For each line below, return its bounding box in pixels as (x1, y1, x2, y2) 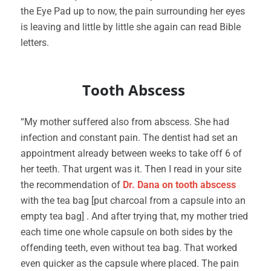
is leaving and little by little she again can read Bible (21, 21, 241, 33)
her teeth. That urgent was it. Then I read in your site (21, 163, 241, 175)
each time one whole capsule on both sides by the (21, 226, 232, 238)
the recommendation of (21, 179, 123, 191)
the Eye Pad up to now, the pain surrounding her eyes (21, 5, 245, 17)
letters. (21, 37, 49, 48)
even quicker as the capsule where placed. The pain (21, 258, 239, 269)
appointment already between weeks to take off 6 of (21, 148, 242, 159)
